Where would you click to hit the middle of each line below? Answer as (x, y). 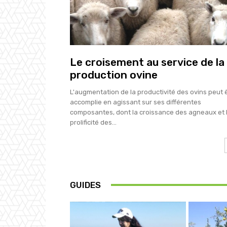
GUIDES (85, 185)
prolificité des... (93, 122)
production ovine (114, 74)
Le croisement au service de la (147, 62)
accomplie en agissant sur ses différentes (136, 102)
